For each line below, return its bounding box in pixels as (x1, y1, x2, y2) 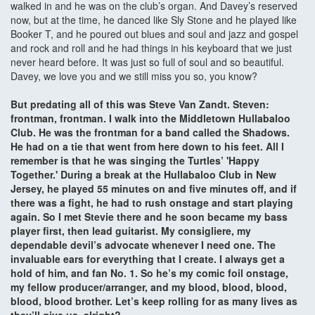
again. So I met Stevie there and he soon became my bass (11, 210, 288, 224)
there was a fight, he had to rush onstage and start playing (11, 195, 293, 210)
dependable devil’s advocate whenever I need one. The (11, 238, 276, 252)
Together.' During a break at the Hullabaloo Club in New (11, 167, 276, 182)
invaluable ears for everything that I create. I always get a (11, 252, 285, 266)
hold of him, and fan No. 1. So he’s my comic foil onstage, (11, 266, 288, 281)
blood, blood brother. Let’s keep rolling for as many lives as (11, 294, 297, 309)
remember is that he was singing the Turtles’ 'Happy (11, 153, 259, 168)
